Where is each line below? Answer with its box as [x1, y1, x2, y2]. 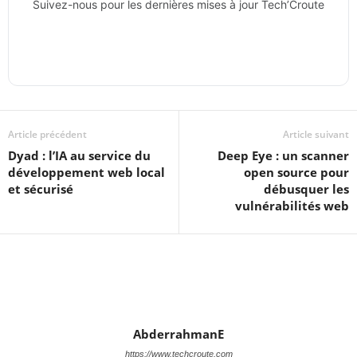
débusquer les [264, 181, 349, 198]
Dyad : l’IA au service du [8, 147, 151, 164]
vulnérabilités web [235, 198, 349, 214]
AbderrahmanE [133, 326, 224, 343]
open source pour [244, 164, 349, 181]
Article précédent [8, 127, 87, 142]
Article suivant [283, 127, 349, 142]
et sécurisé [8, 181, 73, 198]
